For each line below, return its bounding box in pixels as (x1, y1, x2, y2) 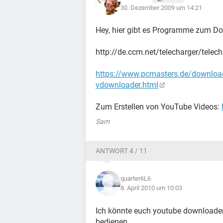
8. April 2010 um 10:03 (120, 184, 182, 192)
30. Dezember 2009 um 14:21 (120, 3, 202, 11)
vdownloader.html (96, 80, 158, 90)
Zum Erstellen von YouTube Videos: (96, 102, 222, 111)
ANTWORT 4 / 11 (96, 147, 147, 155)
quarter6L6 (120, 175, 151, 182)
